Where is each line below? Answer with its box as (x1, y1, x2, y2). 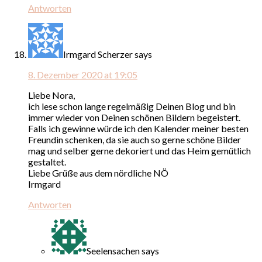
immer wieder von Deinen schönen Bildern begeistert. (28, 111, 240, 123)
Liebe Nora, (28, 89, 75, 101)
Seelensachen (87, 244, 140, 256)
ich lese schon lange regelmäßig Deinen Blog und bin (28, 100, 236, 112)
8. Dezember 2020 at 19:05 (28, 68, 137, 80)
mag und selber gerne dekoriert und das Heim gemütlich (28, 144, 251, 156)
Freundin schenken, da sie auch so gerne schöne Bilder (28, 133, 241, 145)
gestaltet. (28, 156, 66, 167)
